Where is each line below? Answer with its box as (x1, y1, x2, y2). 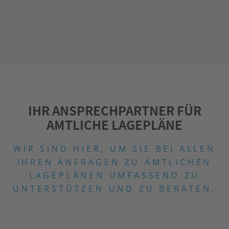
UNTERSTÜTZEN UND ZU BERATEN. (13, 183, 216, 195)
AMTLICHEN (145, 156, 212, 168)
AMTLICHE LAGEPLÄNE (47, 116, 182, 134)
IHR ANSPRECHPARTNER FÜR (28, 101, 201, 120)
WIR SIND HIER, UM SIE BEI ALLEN (13, 143, 216, 155)
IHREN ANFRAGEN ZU (17, 156, 145, 168)
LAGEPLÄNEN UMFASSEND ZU (29, 170, 200, 181)
